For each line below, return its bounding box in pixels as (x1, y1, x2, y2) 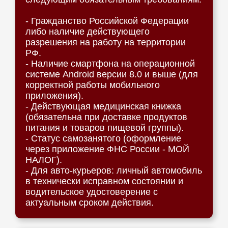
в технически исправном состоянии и (25, 176, 183, 186)
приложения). (25, 91, 83, 101)
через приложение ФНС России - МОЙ (25, 144, 189, 154)
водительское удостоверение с (25, 187, 158, 197)
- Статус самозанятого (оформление (25, 133, 181, 144)
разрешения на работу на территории (25, 37, 186, 47)
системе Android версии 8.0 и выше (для (25, 69, 198, 79)
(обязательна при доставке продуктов (25, 112, 187, 122)
